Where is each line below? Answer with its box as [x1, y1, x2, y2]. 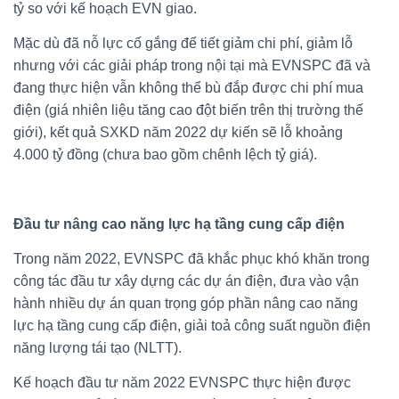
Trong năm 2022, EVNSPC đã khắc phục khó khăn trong [13, 250, 370, 266]
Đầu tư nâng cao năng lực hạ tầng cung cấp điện [13, 216, 345, 232]
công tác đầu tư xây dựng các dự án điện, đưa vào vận [13, 273, 359, 289]
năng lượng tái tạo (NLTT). [13, 339, 182, 355]
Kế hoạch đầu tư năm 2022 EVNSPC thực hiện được [13, 374, 351, 390]
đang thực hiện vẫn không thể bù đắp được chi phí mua [13, 79, 363, 95]
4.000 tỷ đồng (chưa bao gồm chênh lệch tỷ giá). [13, 146, 317, 162]
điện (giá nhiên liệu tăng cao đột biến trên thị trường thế [13, 102, 363, 118]
